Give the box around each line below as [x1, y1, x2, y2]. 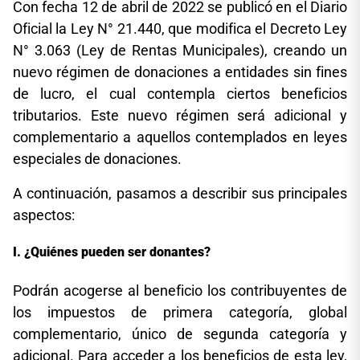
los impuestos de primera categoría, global [13, 303, 347, 321]
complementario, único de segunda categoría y [13, 325, 347, 342]
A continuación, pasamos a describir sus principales [13, 185, 347, 202]
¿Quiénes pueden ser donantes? [24, 244, 211, 260]
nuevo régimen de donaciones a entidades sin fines [13, 63, 347, 80]
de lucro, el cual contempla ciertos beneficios [13, 85, 347, 102]
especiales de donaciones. [13, 150, 182, 167]
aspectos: [13, 207, 75, 223]
